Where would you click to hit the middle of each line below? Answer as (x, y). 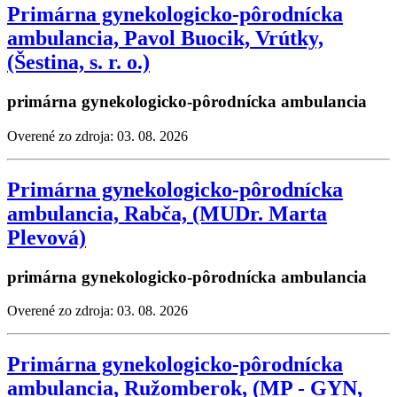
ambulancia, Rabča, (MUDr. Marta (167, 213)
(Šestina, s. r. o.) (78, 62)
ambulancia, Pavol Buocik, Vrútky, (165, 39)
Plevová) (47, 237)
